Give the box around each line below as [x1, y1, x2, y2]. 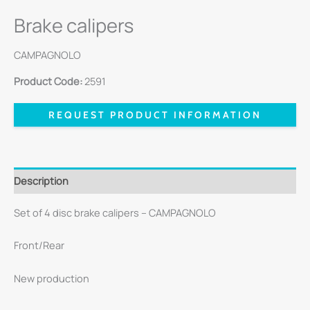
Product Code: [14, 74, 82, 89]
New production [14, 271, 89, 285]
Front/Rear [14, 238, 64, 253]
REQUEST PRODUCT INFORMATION [48, 109, 262, 122]
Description [14, 173, 69, 188]
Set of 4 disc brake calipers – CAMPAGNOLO [14, 205, 216, 219]
